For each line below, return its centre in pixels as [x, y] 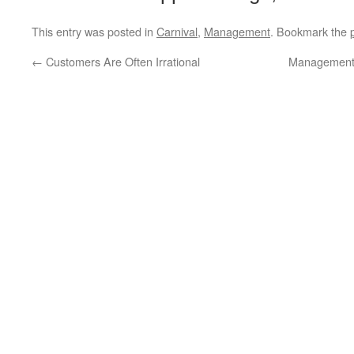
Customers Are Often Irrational [121, 61]
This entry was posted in [94, 31]
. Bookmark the [310, 31]
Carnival [177, 31]
